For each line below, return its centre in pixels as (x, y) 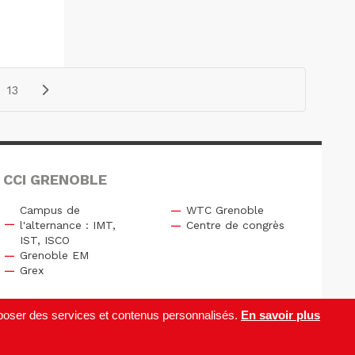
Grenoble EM (54, 256)
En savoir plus (281, 315)
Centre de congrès (235, 225)
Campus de (50, 210)
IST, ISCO (44, 240)
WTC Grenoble (225, 210)
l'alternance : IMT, (67, 225)
